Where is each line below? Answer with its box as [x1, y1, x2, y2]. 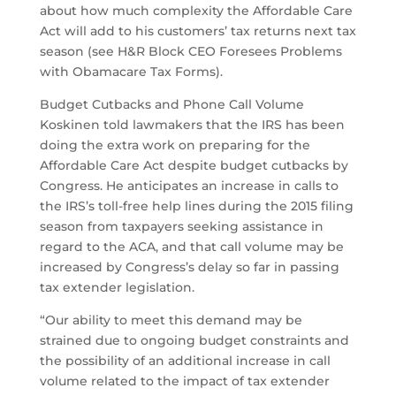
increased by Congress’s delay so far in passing [39, 259, 339, 276]
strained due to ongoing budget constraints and [39, 332, 349, 349]
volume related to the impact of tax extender [39, 373, 330, 390]
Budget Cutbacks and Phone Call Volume [39, 96, 304, 113]
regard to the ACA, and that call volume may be [39, 239, 344, 255]
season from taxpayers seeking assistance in [39, 218, 324, 235]
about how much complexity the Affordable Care [39, 3, 353, 19]
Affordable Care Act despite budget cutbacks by [39, 157, 348, 174]
